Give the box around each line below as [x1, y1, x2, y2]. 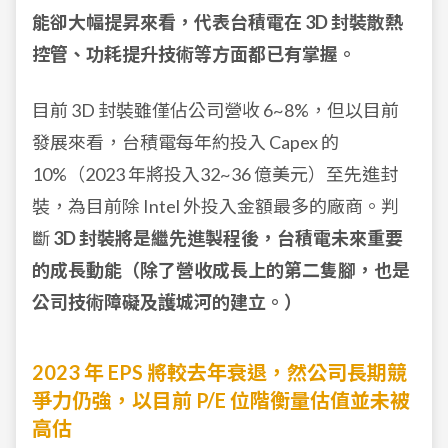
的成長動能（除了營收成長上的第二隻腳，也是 [32, 259, 410, 282]
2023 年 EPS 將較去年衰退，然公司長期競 [32, 360, 407, 385]
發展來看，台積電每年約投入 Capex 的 [32, 131, 339, 154]
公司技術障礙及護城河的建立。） [32, 291, 302, 314]
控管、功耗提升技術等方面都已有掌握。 [32, 43, 356, 66]
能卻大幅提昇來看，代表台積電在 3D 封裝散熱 [32, 11, 403, 34]
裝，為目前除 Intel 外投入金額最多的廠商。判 [32, 195, 399, 218]
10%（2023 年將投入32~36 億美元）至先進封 [32, 163, 398, 186]
